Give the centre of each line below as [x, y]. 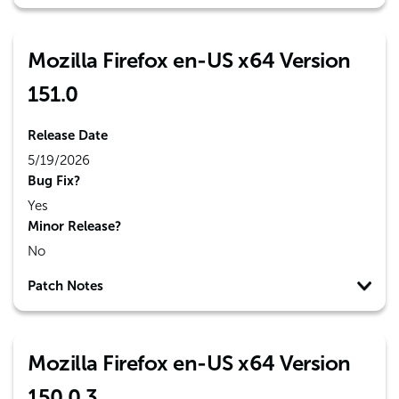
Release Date [68, 135]
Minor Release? [74, 226]
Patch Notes [65, 286]
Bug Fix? [54, 181]
